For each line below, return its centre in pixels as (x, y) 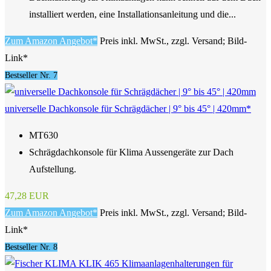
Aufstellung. (53, 169)
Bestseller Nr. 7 (31, 76)
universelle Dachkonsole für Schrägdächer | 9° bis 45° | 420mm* (128, 109)
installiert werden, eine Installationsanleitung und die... (132, 15)
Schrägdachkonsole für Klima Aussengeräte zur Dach (131, 152)
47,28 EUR (27, 196)
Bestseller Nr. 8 (31, 247)
